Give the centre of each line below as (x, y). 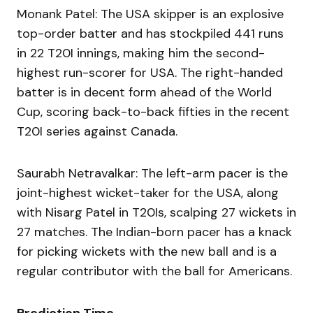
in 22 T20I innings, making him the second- (141, 53)
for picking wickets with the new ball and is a (147, 252)
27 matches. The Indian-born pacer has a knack (154, 232)
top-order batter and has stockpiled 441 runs (150, 34)
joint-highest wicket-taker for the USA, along (148, 193)
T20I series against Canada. (99, 132)
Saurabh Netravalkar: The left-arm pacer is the (152, 174)
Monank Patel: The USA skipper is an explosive (150, 14)
